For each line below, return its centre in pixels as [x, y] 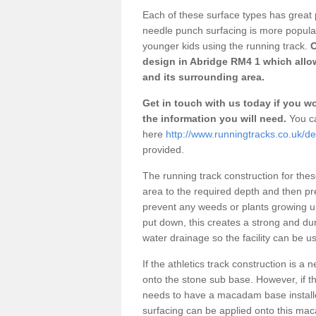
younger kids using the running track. [225, 45]
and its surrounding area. [203, 77]
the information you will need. [214, 118]
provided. [165, 149]
